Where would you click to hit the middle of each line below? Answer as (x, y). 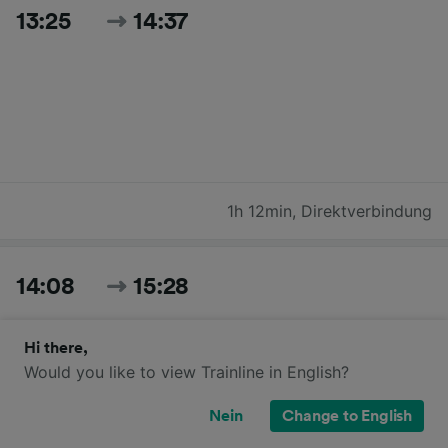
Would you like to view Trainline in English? (186, 372)
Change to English (347, 416)
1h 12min (259, 210)
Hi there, (56, 348)
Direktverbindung (366, 210)
